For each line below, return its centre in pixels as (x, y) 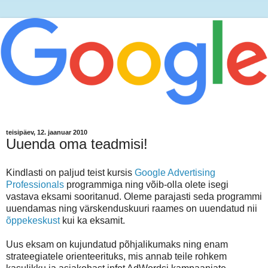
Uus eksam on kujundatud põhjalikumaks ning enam (117, 245)
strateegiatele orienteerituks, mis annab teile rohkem (116, 257)
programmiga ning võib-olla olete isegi (146, 185)
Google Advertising (175, 173)
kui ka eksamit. (92, 221)
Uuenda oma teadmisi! (77, 144)
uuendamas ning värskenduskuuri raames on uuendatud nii (132, 209)
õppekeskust (33, 221)
